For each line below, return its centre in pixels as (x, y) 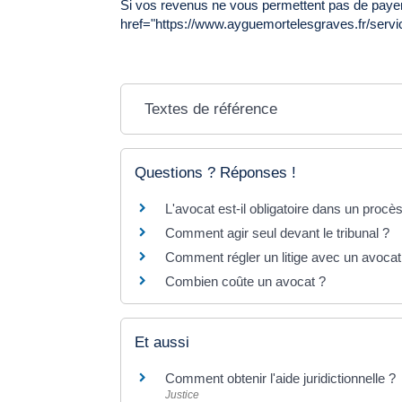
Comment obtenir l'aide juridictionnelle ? (281, 378)
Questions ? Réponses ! (216, 172)
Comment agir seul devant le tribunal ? (278, 232)
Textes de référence (211, 109)
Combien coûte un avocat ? (246, 281)
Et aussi (162, 342)
